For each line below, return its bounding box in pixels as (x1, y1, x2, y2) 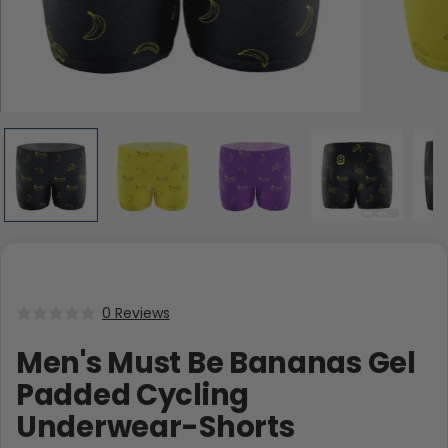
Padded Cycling (16, 375, 249, 416)
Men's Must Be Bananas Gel (16, 343, 416, 384)
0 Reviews (102, 303, 170, 324)
